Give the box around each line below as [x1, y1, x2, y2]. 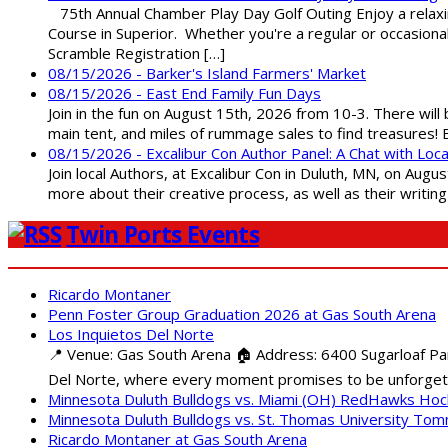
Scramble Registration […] [48, 42, 225, 63]
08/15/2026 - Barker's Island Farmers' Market [48, 62, 366, 83]
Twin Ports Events [66, 219, 259, 251]
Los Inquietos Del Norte [48, 323, 214, 344]
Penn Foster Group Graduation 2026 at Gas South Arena [48, 303, 436, 324]
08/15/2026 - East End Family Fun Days [48, 82, 321, 103]
